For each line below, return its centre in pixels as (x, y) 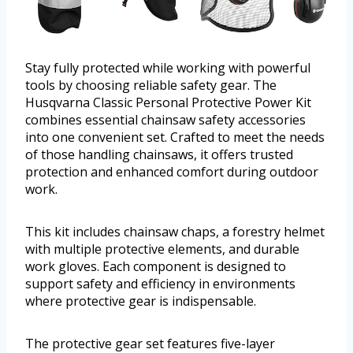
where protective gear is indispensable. (141, 301)
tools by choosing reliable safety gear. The (151, 85)
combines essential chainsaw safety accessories (165, 120)
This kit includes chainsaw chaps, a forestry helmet (175, 232)
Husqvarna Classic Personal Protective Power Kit (168, 103)
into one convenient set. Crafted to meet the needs (175, 137)
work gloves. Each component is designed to (156, 267)
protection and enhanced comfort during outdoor (172, 172)
